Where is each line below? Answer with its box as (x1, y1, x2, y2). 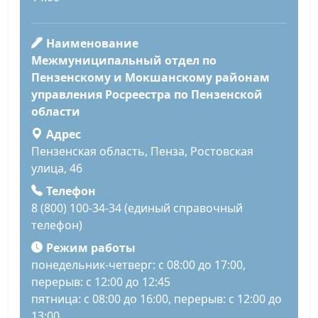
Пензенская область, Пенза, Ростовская (31, 143, 253, 160)
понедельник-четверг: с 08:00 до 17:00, (31, 257, 246, 273)
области (31, 104, 80, 120)
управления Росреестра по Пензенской (31, 87, 263, 103)
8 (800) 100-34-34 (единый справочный (31, 200, 243, 216)
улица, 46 (31, 160, 82, 177)
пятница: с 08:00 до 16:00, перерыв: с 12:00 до (31, 291, 282, 307)
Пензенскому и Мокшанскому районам (31, 70, 270, 86)
